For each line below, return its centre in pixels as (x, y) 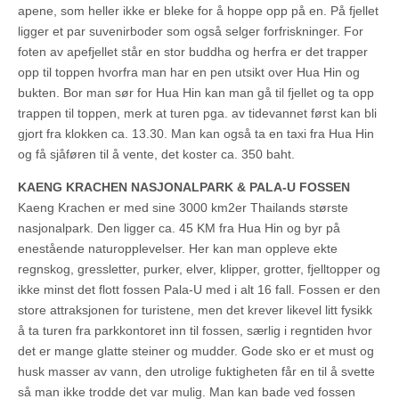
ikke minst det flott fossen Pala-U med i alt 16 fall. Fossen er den (199, 290)
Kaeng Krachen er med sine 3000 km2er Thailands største (183, 208)
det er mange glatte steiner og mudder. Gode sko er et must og (196, 351)
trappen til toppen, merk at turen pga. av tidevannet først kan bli (197, 114)
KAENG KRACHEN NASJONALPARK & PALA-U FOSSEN (184, 187)
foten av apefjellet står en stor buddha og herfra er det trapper (193, 52)
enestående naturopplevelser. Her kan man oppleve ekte (178, 249)
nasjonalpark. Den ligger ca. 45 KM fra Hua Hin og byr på (179, 228)
